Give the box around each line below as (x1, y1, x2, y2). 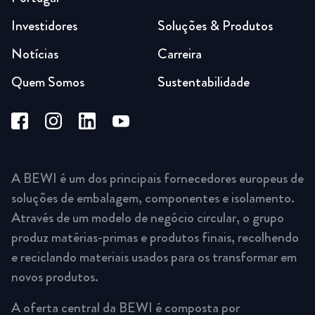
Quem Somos (11, 72, 84, 92)
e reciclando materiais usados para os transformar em (11, 246, 297, 267)
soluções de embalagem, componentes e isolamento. (11, 187, 295, 208)
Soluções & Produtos (157, 15, 273, 36)
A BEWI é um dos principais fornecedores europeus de (11, 167, 304, 188)
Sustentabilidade (157, 72, 250, 92)
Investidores (11, 15, 77, 36)
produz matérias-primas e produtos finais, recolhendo (11, 226, 299, 247)
